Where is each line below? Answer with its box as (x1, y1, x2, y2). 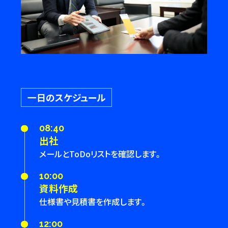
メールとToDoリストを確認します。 (39, 147, 163, 160)
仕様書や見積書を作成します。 (39, 195, 148, 208)
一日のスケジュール (27, 90, 106, 104)
